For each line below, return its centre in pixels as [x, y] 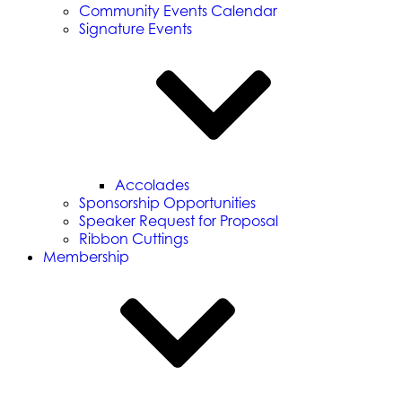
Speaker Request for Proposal [179, 221]
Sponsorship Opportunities [167, 203]
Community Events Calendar [178, 11]
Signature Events [135, 29]
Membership [86, 257]
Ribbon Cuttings [134, 239]
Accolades [152, 185]
